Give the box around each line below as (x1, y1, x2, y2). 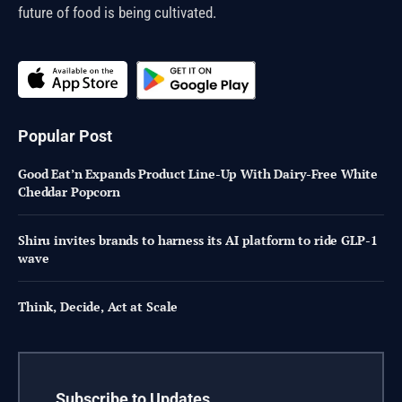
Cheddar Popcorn (18, 183, 120, 201)
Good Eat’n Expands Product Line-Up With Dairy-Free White (18, 165, 379, 183)
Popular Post (18, 127, 112, 146)
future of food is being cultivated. (18, 3, 216, 22)
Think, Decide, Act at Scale (18, 298, 179, 316)
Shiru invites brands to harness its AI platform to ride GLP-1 (18, 232, 378, 249)
